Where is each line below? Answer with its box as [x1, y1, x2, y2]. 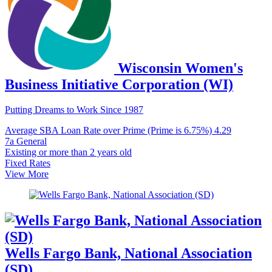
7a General [5, 136, 47, 147]
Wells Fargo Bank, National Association [5, 245, 252, 262]
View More [5, 169, 49, 180]
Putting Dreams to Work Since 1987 [5, 104, 143, 115]
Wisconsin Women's [118, 59, 243, 76]
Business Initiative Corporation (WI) [5, 76, 233, 92]
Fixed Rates [5, 158, 50, 169]
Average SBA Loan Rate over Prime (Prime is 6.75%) [5, 125, 214, 136]
